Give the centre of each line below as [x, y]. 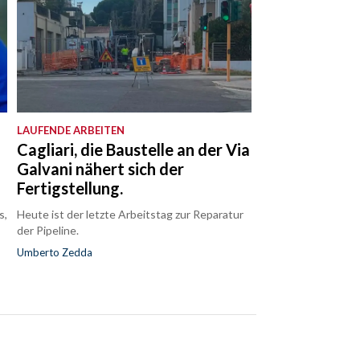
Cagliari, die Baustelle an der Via [134, 150]
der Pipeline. [48, 231]
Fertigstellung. [70, 188]
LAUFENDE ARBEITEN [71, 131]
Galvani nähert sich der [101, 169]
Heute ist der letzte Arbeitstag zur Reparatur [131, 215]
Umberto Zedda [55, 253]
